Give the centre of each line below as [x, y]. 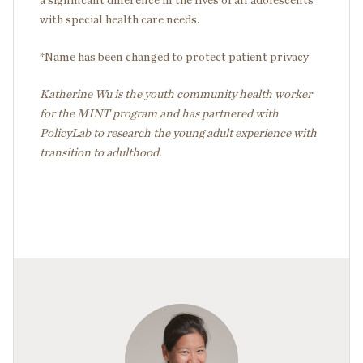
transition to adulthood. [100, 152]
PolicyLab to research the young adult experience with [178, 133]
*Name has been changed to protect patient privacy [174, 57]
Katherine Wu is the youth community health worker [176, 94]
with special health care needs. [120, 19]
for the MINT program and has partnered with [159, 113]
